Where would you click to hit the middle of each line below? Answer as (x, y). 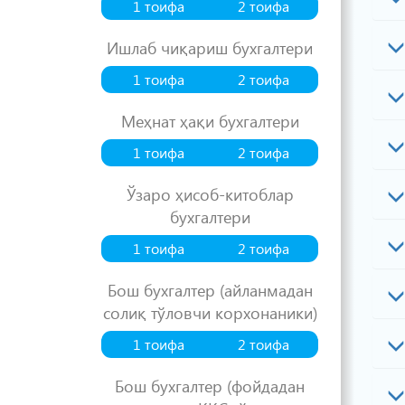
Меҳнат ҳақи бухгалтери (210, 121)
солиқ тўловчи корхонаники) (210, 312)
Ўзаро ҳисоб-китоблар (210, 194)
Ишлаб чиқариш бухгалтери (210, 47)
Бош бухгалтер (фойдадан (210, 386)
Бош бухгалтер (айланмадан (210, 290)
